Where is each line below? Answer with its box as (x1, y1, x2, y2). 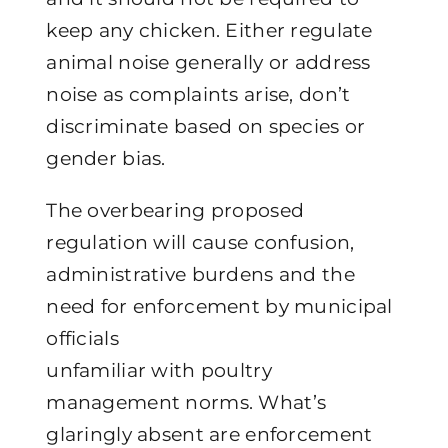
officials (46, 326, 119, 350)
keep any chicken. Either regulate (46, 18, 373, 42)
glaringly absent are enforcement (46, 422, 373, 446)
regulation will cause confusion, (46, 230, 355, 254)
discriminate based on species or (46, 114, 366, 138)
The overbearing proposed (46, 198, 305, 222)
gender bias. (46, 146, 166, 170)
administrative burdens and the (46, 262, 355, 286)
